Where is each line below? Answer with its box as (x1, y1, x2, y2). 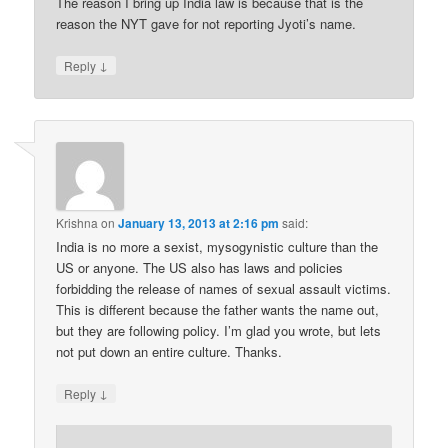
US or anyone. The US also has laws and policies (56, 257, 344, 277)
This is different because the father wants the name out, (56, 299, 380, 319)
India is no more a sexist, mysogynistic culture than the (56, 236, 379, 256)
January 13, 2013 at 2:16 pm (118, 213, 280, 232)
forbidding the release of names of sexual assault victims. (56, 278, 392, 298)
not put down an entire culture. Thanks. (56, 341, 283, 361)
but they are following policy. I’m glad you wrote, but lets (56, 320, 382, 340)
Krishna (56, 213, 99, 231)
